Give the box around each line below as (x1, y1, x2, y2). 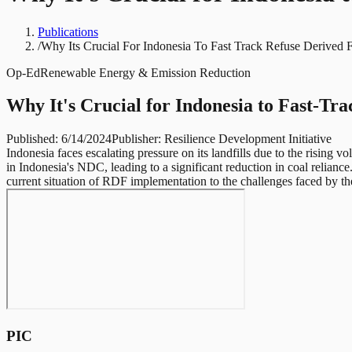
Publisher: (112, 132, 164, 146)
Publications (38, 24, 98, 38)
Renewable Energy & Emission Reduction (40, 65, 251, 79)
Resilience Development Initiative (164, 132, 332, 146)
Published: (6, 132, 61, 146)
